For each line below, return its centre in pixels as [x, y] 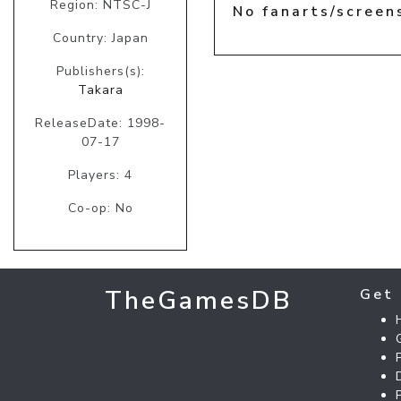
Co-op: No [100, 209]
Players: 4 [100, 175]
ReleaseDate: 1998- [100, 124]
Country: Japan [100, 38]
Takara [100, 90]
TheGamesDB [199, 301]
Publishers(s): [100, 72]
